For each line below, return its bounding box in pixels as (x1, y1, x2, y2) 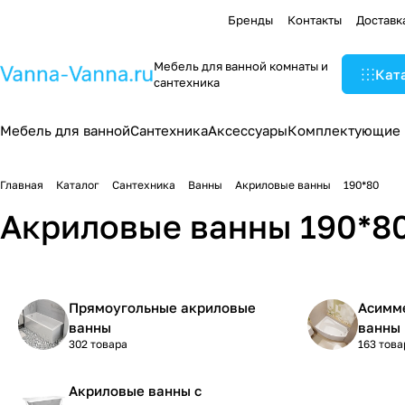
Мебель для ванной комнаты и (154, 59, 328, 73)
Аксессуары (208, 122, 287, 138)
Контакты (287, 12, 342, 27)
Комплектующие (287, 122, 400, 138)
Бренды (228, 12, 273, 27)
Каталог (56, 178, 99, 192)
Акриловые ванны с (69, 382, 202, 399)
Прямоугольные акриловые (69, 299, 256, 316)
